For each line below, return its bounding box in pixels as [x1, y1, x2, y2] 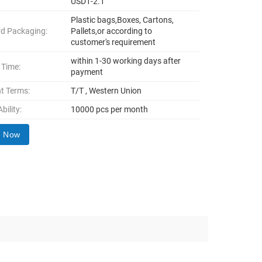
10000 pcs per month [71, 105, 149, 114]
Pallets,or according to [71, 26, 153, 36]
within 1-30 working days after [71, 56, 181, 65]
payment [71, 67, 104, 77]
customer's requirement [71, 37, 156, 47]
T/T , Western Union [71, 86, 142, 95]
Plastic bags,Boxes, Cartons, [71, 15, 174, 25]
